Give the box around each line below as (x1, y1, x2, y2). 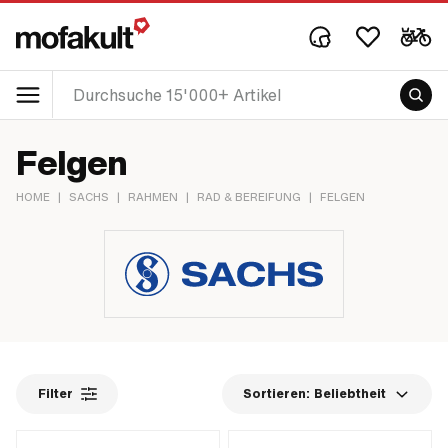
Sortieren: (243, 386, 311, 402)
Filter (37, 386, 73, 402)
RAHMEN (128, 191, 178, 204)
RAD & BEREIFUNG (197, 191, 301, 204)
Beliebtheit (314, 386, 387, 402)
